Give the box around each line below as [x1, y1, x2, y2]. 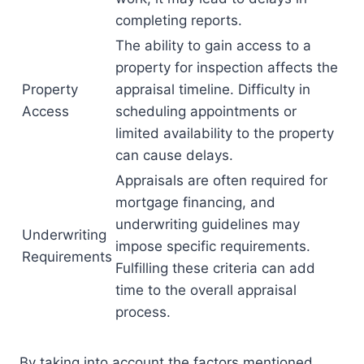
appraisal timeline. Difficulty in [115, 81, 310, 98]
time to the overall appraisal [115, 282, 297, 299]
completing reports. [115, 12, 242, 29]
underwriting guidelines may [115, 216, 300, 233]
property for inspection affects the [115, 59, 338, 76]
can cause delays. [115, 147, 233, 164]
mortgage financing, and [115, 194, 275, 211]
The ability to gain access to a [115, 37, 311, 54]
